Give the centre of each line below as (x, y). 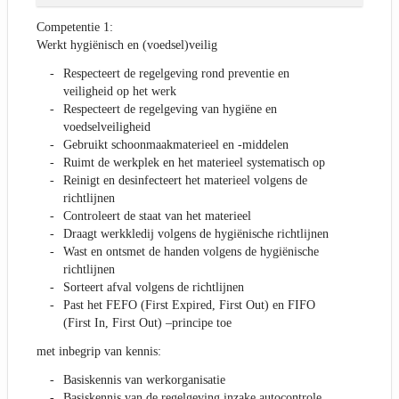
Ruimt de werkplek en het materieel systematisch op (194, 163)
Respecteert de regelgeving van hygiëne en (170, 110)
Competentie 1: (75, 28)
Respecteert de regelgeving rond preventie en (176, 74)
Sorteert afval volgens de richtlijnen (154, 288)
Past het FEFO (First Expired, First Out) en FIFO (189, 305)
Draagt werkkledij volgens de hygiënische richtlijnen (196, 234)
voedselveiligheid (107, 127)
